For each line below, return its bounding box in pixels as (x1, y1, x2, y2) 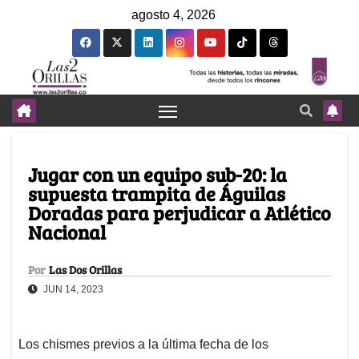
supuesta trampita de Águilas (28, 180, 285, 208)
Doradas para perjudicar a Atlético (28, 200, 331, 227)
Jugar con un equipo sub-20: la (28, 161, 287, 188)
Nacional (28, 219, 106, 246)
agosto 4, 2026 (131, 8, 216, 22)
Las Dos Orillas (49, 262, 122, 278)
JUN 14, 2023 (41, 284, 103, 296)
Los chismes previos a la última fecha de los (18, 337, 268, 352)
